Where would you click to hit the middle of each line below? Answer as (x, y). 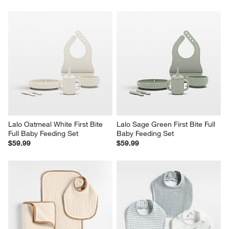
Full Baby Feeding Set (43, 134)
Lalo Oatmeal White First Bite (57, 124)
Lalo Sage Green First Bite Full (167, 124)
